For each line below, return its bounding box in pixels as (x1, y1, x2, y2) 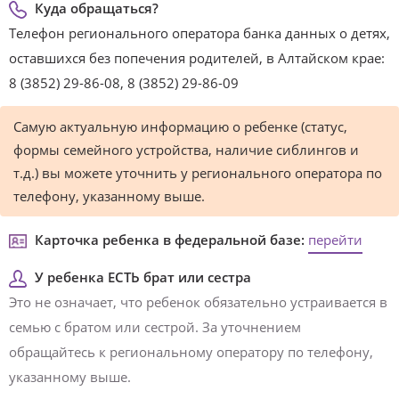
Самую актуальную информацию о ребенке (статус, (13, 118, 347, 135)
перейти (308, 231, 362, 248)
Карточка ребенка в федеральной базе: (35, 231, 305, 248)
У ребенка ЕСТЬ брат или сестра (35, 268, 251, 286)
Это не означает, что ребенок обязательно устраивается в (9, 293, 387, 311)
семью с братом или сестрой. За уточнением (9, 318, 301, 336)
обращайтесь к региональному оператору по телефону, (9, 343, 373, 361)
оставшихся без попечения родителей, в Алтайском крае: (9, 49, 385, 67)
